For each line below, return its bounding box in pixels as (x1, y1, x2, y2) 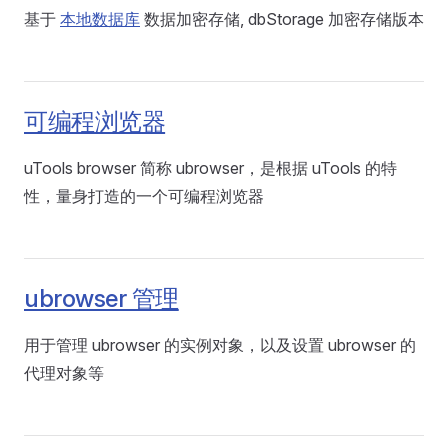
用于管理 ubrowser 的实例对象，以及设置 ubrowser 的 (24, 335, 416, 355)
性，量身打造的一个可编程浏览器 (24, 186, 264, 206)
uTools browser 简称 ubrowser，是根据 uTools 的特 (24, 158, 397, 178)
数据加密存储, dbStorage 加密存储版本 (140, 9, 424, 29)
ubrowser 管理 (24, 284, 179, 313)
